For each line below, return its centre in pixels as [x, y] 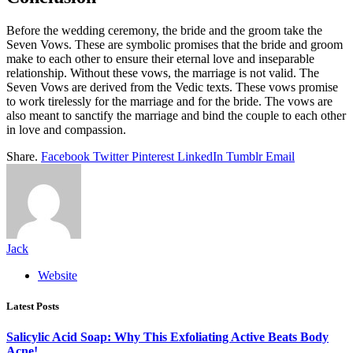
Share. [22, 156]
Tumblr [244, 156]
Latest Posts [33, 306]
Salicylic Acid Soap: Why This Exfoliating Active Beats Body [167, 336]
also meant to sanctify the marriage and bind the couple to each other [176, 115]
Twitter [111, 156]
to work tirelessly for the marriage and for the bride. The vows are [169, 101]
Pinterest [153, 156]
